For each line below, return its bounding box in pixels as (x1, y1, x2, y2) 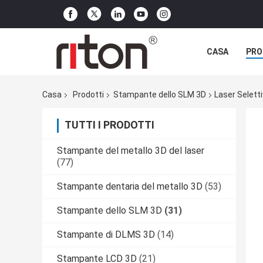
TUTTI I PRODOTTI (65, 119, 154, 131)
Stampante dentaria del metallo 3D (57, 181, 203, 193)
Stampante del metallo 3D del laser (57, 145, 204, 157)
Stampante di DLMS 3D (57, 229, 155, 241)
